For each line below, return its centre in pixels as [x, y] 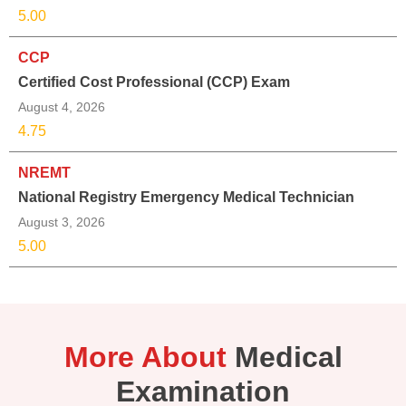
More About [145, 358]
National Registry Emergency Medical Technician [186, 198]
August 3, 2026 [62, 222]
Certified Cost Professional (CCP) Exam [154, 82]
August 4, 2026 [62, 107]
